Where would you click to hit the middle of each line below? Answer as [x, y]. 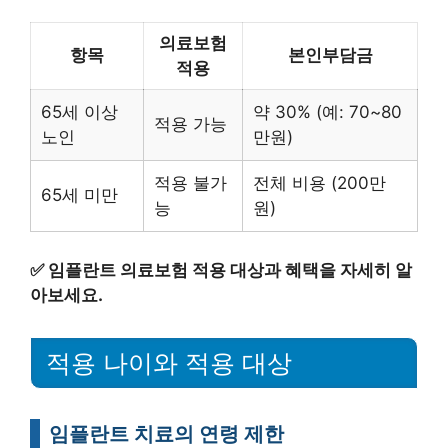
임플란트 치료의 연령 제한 [166, 433]
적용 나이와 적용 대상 [169, 362]
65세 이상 [79, 112]
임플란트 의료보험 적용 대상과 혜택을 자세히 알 [230, 269]
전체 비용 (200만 [319, 183]
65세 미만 [79, 195]
